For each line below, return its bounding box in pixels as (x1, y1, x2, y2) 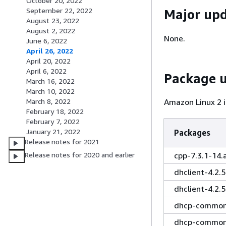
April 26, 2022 (26, 46, 73, 55)
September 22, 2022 (26, 6, 92, 15)
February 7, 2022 (26, 117, 80, 126)
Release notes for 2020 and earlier (25, 150, 135, 159)
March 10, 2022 (26, 87, 75, 96)
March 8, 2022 (26, 97, 71, 106)
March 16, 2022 (26, 77, 75, 86)
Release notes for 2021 (25, 137, 100, 146)
